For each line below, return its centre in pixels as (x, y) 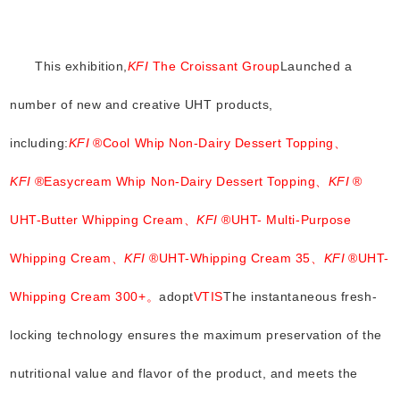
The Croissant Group (216, 66)
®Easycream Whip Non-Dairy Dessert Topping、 (181, 181)
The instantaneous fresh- (300, 296)
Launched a (316, 66)
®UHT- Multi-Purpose (287, 219)
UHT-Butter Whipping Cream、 (104, 219)
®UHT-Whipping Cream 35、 (237, 258)
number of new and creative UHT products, (142, 104)
